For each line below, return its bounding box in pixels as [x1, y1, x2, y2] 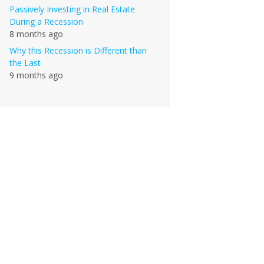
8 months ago [9, 28, 63, 39]
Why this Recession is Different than [9, 45, 147, 56]
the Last [9, 57, 41, 68]
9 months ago [9, 70, 63, 81]
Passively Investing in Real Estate [9, 4, 135, 15]
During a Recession [9, 16, 83, 27]
